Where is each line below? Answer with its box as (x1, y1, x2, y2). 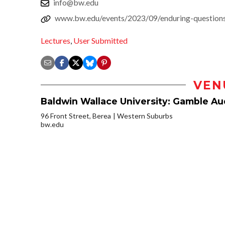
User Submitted (73, 35, 128, 45)
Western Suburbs (117, 111, 173, 120)
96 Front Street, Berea (41, 111, 111, 120)
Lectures (41, 35, 70, 45)
